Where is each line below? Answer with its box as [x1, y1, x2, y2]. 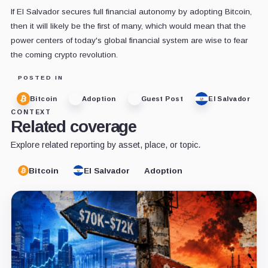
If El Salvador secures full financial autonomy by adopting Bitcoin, [10, 7, 252, 17]
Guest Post [141, 95, 184, 102]
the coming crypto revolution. [10, 50, 118, 60]
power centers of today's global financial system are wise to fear [10, 36, 248, 45]
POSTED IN [17, 74, 63, 81]
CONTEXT [10, 108, 52, 116]
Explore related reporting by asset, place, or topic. [10, 140, 200, 150]
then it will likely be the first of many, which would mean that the [10, 22, 246, 31]
